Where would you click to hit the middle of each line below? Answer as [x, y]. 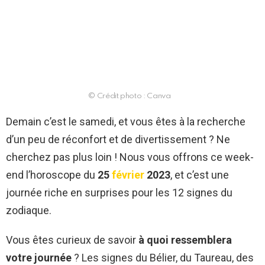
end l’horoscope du [52, 175]
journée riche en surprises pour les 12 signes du [119, 193]
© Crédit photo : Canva [130, 96]
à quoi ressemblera [184, 240]
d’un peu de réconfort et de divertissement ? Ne [118, 140]
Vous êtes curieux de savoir [71, 240]
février [127, 175]
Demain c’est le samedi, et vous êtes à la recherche [126, 122]
